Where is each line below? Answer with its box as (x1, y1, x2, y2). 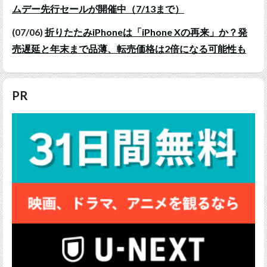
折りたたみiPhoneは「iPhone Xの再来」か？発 (45, 26, 247, 38)
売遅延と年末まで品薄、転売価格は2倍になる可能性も (12, 42, 246, 54)
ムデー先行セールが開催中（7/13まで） (12, 2, 184, 14)
